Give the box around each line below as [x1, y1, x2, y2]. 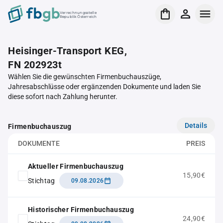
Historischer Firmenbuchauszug [28, 206, 134, 214]
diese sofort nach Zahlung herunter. [8, 93, 117, 101]
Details [185, 121, 207, 129]
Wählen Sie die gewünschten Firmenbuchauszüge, [8, 73, 161, 81]
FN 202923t [8, 59, 62, 71]
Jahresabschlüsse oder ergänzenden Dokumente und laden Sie [8, 83, 201, 91]
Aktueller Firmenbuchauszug [28, 162, 124, 170]
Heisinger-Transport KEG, [8, 45, 127, 57]
